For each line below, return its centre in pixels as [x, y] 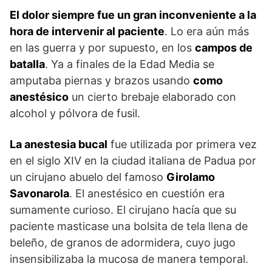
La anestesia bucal [59, 144]
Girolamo [191, 177]
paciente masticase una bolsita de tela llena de [129, 226]
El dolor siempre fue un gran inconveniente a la [133, 15]
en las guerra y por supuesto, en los [102, 48]
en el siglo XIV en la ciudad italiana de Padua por [133, 161]
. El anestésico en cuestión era [147, 194]
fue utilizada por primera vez [182, 144]
